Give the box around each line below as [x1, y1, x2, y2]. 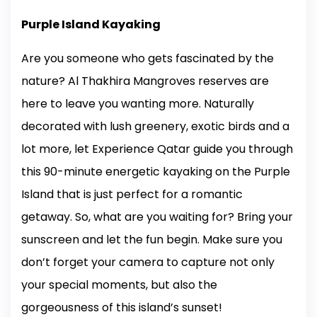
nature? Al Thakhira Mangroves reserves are [21, 73, 269, 90]
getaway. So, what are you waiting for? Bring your [21, 209, 293, 226]
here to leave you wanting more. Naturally [21, 96, 254, 113]
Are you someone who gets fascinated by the [21, 50, 274, 67]
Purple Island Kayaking [21, 16, 161, 33]
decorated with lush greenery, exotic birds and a [21, 118, 289, 135]
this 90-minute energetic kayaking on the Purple [21, 163, 290, 180]
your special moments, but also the [21, 277, 217, 294]
